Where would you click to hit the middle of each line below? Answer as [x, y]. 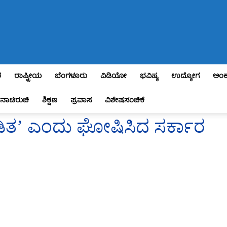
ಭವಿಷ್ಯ [149, 77]
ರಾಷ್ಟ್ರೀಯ [28, 77]
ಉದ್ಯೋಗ [185, 77]
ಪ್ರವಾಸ [81, 101]
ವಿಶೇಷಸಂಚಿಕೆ [125, 101]
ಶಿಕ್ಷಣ [50, 101]
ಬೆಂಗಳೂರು [71, 77]
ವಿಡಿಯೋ [113, 77]
